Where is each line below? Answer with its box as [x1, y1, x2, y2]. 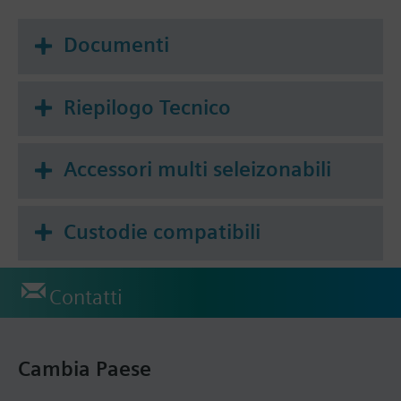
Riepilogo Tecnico [64, 94, 231, 120]
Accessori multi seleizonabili [64, 157, 331, 183]
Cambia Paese [18, 356, 151, 382]
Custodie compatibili [64, 218, 260, 244]
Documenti [64, 31, 169, 57]
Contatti [49, 285, 123, 311]
